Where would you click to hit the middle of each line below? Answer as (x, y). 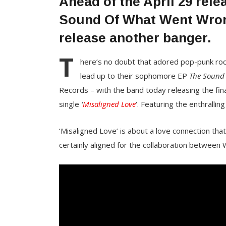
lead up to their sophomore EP (134, 75)
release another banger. (135, 38)
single (69, 104)
